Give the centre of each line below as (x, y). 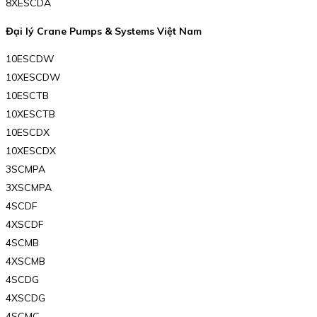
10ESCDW (30, 59)
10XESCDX (31, 151)
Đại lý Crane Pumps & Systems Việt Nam (104, 31)
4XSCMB (25, 261)
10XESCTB (30, 114)
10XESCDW (33, 77)
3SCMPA (25, 169)
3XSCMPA (29, 188)
